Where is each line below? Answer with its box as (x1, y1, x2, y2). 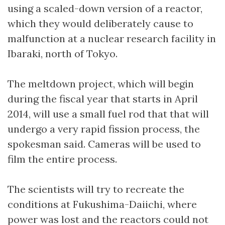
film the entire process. (8, 152, 117, 165)
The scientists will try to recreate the (8, 182, 184, 195)
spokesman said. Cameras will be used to (8, 137, 201, 150)
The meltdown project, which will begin (8, 77, 194, 90)
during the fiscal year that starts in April (8, 92, 198, 105)
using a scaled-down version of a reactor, (8, 2, 202, 15)
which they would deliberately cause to (8, 17, 193, 30)
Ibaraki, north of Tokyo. (8, 47, 118, 60)
